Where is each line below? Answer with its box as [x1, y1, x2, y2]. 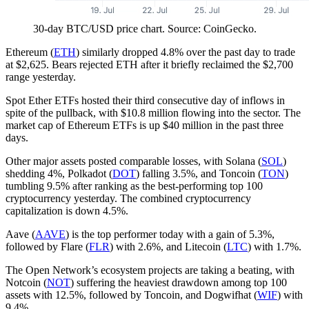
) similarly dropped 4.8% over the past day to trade [76, 46, 295, 58]
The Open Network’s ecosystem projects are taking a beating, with [6, 263, 295, 276]
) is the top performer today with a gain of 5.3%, [66, 228, 275, 240]
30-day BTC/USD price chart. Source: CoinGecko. [33, 22, 257, 34]
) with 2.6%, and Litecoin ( [110, 240, 227, 252]
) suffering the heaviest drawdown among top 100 [70, 276, 287, 288]
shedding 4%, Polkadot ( [6, 167, 112, 179]
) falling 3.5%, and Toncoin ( [136, 167, 261, 179]
